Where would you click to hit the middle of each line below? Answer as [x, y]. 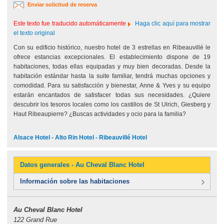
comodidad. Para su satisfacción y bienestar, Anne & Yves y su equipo [112, 85]
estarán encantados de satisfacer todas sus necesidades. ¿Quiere [112, 95]
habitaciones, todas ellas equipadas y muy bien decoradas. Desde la [112, 66]
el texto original [34, 33]
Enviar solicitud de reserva [62, 4]
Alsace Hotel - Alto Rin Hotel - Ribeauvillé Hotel [80, 137]
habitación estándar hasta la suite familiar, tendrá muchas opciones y [112, 76]
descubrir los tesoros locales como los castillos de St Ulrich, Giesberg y [112, 104]
